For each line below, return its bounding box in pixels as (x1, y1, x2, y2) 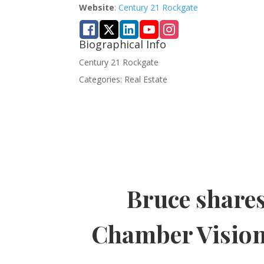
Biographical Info (79, 37, 167, 51)
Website (79, 1, 115, 13)
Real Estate (124, 73, 168, 85)
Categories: (79, 73, 125, 85)
